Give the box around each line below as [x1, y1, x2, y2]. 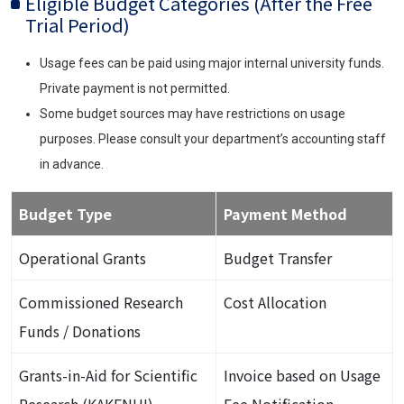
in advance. [40, 157, 104, 172]
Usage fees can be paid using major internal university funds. [40, 56, 384, 71]
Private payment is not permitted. [40, 81, 230, 96]
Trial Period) [25, 12, 130, 39]
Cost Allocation [224, 291, 326, 314]
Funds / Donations [19, 320, 141, 343]
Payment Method [224, 203, 347, 225]
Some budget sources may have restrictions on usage [40, 106, 345, 122]
